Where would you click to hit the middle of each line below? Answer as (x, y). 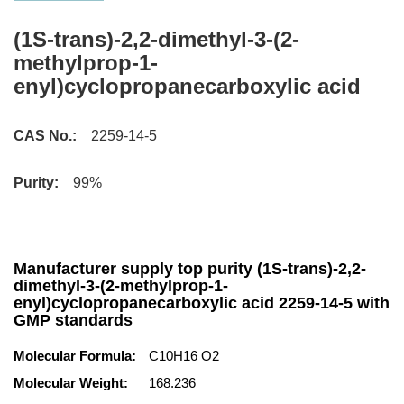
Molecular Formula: (75, 356)
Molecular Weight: (71, 383)
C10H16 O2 (184, 356)
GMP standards (73, 320)
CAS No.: (45, 136)
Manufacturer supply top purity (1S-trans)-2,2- (190, 269)
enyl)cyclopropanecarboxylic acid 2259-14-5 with (202, 303)
